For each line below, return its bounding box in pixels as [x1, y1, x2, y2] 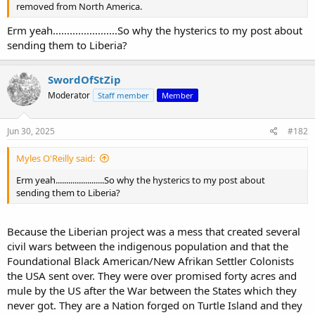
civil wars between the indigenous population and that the [7, 238, 288, 253]
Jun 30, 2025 [7, 125, 55, 138]
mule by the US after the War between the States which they [7, 283, 297, 297]
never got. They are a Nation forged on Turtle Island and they [7, 297, 302, 312]
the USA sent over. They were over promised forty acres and [7, 268, 297, 283]
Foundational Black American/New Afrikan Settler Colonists [7, 253, 294, 268]
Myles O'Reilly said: [16, 152, 95, 165]
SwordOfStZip [48, 72, 121, 86]
